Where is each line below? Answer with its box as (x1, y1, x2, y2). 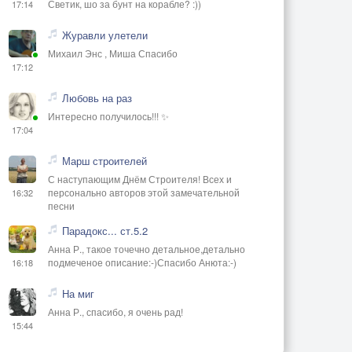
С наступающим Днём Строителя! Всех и (48, 171, 232, 185)
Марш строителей (62, 152, 147, 168)
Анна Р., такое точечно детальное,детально (48, 241, 245, 255)
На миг (62, 285, 94, 301)
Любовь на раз (62, 90, 132, 105)
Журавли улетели (62, 27, 148, 42)
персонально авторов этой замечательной (48, 185, 240, 199)
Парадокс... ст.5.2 (62, 222, 148, 238)
